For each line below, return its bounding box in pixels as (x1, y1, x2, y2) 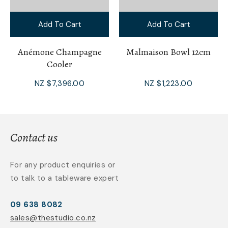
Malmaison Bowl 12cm (126, 45, 211, 58)
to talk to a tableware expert (10, 173, 119, 183)
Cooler (47, 58, 72, 70)
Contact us (10, 129, 58, 146)
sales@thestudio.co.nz (10, 212, 96, 223)
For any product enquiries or (10, 159, 116, 170)
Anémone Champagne (17, 45, 102, 58)
